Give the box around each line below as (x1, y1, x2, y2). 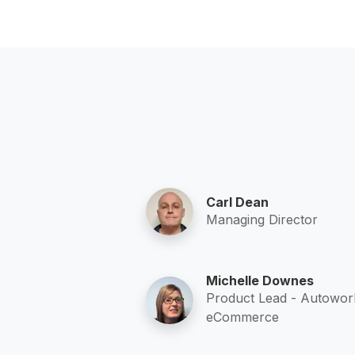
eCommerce (206, 309, 279, 326)
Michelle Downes (206, 273, 314, 289)
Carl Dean (206, 193, 269, 210)
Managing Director (206, 211, 318, 227)
